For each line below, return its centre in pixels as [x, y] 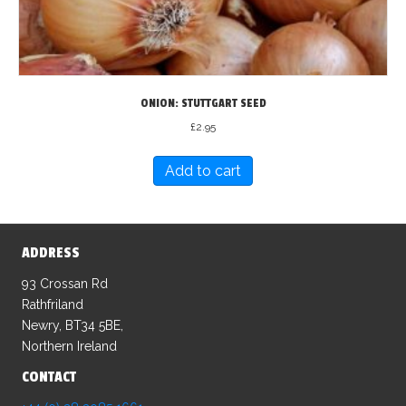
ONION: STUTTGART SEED [203, 103]
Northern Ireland [69, 346]
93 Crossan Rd [65, 283]
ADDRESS [51, 252]
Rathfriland [53, 304]
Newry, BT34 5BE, [72, 325]
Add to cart [203, 170]
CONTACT [49, 377]
